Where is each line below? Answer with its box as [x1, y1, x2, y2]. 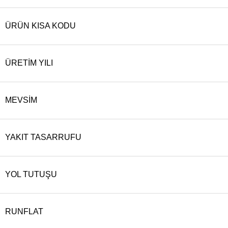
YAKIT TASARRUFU [5, 133, 81, 141]
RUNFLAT [5, 207, 43, 216]
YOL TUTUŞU [5, 170, 57, 179]
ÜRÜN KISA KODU [5, 21, 76, 30]
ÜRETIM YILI [5, 59, 53, 67]
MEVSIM [5, 96, 37, 104]
